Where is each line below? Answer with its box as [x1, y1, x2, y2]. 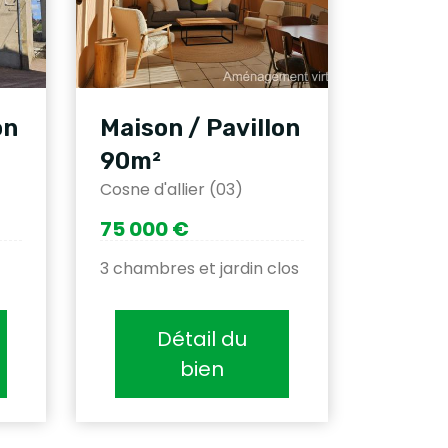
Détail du [157, 325, 247, 353]
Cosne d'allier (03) [100, 178, 243, 201]
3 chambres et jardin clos [100, 257, 299, 280]
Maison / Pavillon [100, 114, 300, 142]
